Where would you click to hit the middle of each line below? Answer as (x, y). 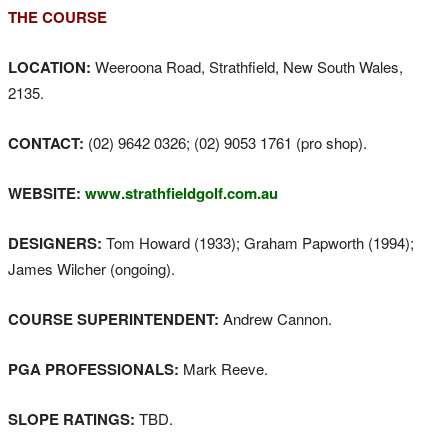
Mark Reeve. (223, 369)
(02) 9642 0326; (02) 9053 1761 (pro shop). (225, 143)
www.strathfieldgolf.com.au (181, 193)
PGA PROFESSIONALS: (93, 369)
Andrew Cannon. (275, 319)
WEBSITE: (44, 193)
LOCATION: (49, 67)
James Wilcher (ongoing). (91, 269)
